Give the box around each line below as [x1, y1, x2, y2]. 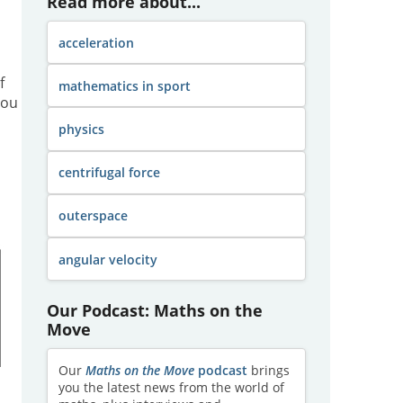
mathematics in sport [58, 76, 191, 94]
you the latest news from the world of [58, 378, 284, 396]
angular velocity [58, 250, 157, 268]
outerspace [58, 207, 128, 225]
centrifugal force [58, 164, 160, 182]
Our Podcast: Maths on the [46, 299, 263, 322]
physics [58, 120, 104, 138]
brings [246, 361, 290, 379]
